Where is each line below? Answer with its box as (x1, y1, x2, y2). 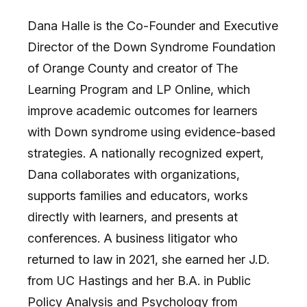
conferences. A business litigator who (27, 230, 238, 245)
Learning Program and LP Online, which (27, 82, 250, 97)
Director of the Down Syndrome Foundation (27, 39, 275, 54)
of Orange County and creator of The (27, 60, 238, 75)
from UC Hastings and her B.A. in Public (27, 273, 251, 288)
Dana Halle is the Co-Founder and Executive (27, 18, 278, 33)
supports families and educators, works (27, 188, 248, 203)
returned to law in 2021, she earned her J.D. (27, 251, 269, 267)
